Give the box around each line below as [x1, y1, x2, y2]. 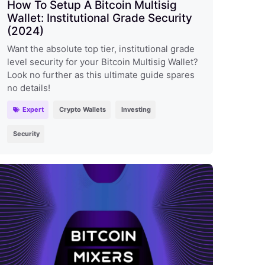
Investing [121, 105, 151, 114]
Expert [22, 105, 44, 114]
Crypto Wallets [59, 105, 106, 114]
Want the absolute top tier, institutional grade [7, 43, 195, 54]
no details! [7, 82, 50, 93]
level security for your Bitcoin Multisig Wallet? [7, 56, 198, 67]
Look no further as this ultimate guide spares [7, 69, 195, 80]
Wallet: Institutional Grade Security [7, 11, 192, 25]
